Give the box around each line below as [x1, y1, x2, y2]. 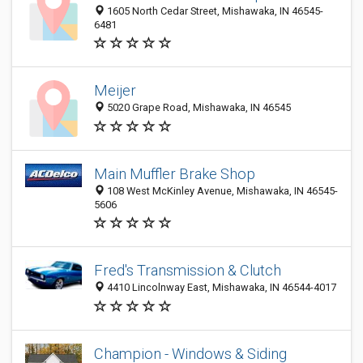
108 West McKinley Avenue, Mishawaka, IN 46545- [105, 185, 338, 197]
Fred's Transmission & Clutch [94, 262, 281, 280]
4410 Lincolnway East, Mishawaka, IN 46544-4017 [105, 281, 336, 294]
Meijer [94, 82, 136, 100]
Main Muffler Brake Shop [94, 165, 255, 182]
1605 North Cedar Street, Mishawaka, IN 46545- [105, 5, 323, 17]
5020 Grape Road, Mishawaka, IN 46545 [105, 101, 291, 114]
